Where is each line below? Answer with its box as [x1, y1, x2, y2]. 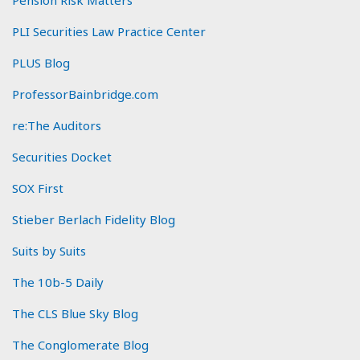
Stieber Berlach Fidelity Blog [12, 211, 175, 227]
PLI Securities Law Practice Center [12, 22, 206, 39]
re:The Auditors [12, 117, 101, 133]
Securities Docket [12, 148, 112, 165]
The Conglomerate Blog [12, 336, 149, 353]
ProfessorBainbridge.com [12, 85, 158, 102]
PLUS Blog [12, 54, 70, 71]
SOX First [12, 179, 63, 196]
